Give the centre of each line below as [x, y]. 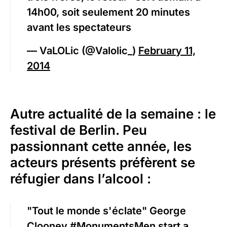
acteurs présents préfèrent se [103, 163]
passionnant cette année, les [101, 146]
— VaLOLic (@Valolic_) [83, 51]
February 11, [167, 51]
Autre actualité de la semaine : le [113, 114]
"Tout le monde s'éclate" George [106, 211]
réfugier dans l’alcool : [81, 179]
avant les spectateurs [79, 28]
